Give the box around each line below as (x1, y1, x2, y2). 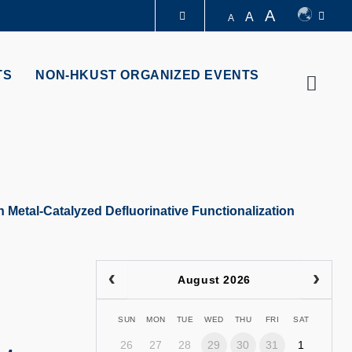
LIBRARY (91, 59, 146, 72)
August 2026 (178, 273, 251, 286)
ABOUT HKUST (73, 93, 164, 107)
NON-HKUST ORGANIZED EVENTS (35, 68, 259, 82)
